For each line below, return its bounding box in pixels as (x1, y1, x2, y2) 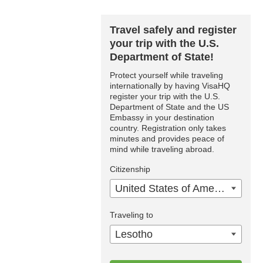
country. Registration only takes (110, 123, 226, 133)
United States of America (214, 183, 225, 194)
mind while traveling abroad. (110, 144, 214, 154)
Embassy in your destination (110, 113, 214, 122)
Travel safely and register (110, 24, 237, 36)
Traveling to (110, 210, 153, 220)
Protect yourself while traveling (110, 70, 223, 80)
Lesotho (115, 228, 153, 240)
